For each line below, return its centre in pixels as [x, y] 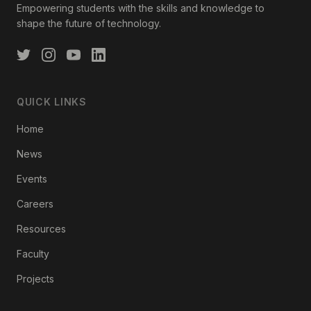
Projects [35, 279]
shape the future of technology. [89, 24]
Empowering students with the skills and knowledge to [141, 8]
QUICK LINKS [52, 102]
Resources [41, 229]
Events [32, 179]
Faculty [33, 254]
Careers [35, 204]
